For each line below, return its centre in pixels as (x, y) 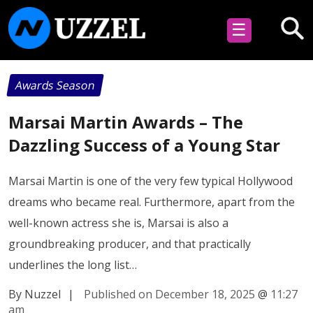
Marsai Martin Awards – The (126, 122)
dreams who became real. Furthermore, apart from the (152, 202)
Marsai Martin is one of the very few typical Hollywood (151, 181)
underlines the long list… (73, 264)
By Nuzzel (35, 294)
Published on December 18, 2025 (169, 294)
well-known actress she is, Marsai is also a (118, 223)
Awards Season (55, 85)
